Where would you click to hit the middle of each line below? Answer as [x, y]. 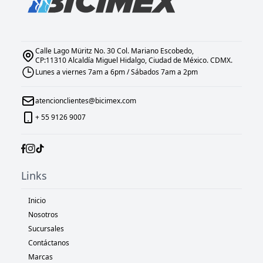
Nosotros [43, 215]
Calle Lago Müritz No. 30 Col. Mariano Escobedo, [114, 51]
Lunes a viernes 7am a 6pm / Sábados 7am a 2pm [117, 72]
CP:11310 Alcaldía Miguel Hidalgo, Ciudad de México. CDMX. [134, 60]
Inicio [37, 201]
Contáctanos [49, 243]
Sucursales [46, 229]
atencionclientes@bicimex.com [86, 101]
